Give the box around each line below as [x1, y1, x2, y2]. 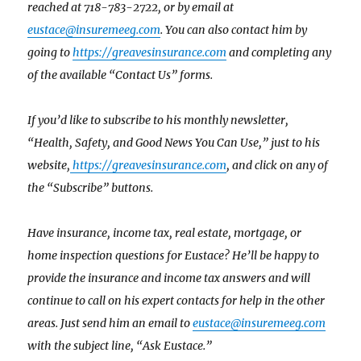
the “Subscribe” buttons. [27, 180, 154, 196]
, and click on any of [226, 158, 329, 173]
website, [27, 158, 71, 173]
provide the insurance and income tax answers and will [27, 271, 311, 286]
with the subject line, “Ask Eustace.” [27, 338, 213, 354]
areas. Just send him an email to [27, 316, 193, 331]
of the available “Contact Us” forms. [27, 68, 214, 83]
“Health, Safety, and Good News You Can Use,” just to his [27, 135, 321, 151]
